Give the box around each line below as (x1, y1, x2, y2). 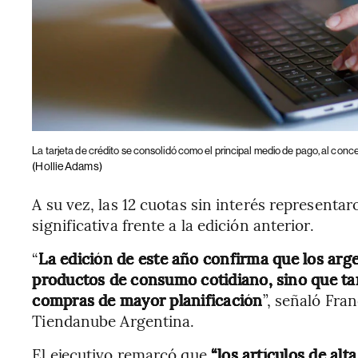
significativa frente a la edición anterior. (32, 213, 314, 235)
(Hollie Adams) (32, 159, 102, 173)
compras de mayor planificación (32, 288, 263, 310)
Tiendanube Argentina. (32, 309, 195, 331)
